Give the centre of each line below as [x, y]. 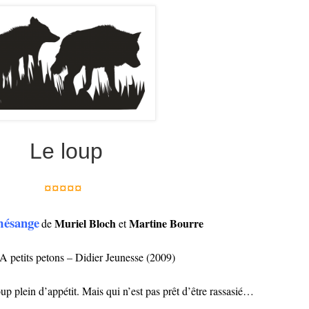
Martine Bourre [166, 223]
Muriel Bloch [85, 223]
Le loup [63, 151]
